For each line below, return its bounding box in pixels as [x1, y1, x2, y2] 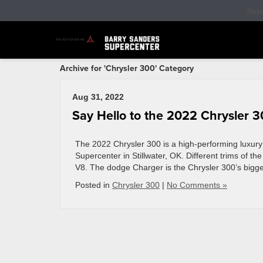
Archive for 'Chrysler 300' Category [60, 62, 194, 74]
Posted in [75, 180, 112, 190]
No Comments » [167, 180, 227, 190]
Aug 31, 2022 [72, 92, 124, 102]
